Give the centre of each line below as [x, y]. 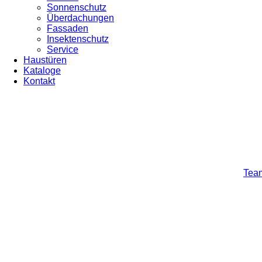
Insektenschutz [78, 39]
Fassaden [68, 28]
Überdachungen [80, 18]
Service [63, 49]
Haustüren [45, 60]
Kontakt [39, 81]
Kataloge [42, 70]
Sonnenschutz [77, 7]
